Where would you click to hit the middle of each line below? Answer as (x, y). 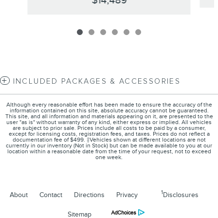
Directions (89, 195)
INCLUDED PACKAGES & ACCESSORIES (97, 81)
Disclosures (181, 195)
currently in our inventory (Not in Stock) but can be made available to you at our (109, 145)
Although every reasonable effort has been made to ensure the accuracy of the (109, 105)
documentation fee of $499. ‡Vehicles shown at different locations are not (109, 140)
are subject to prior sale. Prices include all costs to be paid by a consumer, (109, 128)
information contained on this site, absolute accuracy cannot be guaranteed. (109, 110)
